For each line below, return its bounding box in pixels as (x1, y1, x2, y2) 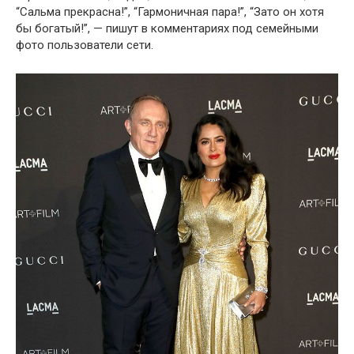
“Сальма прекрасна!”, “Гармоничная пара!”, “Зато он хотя (16, 4, 324, 19)
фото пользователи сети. (16, 37, 153, 52)
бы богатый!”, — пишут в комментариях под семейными (16, 21, 318, 36)
